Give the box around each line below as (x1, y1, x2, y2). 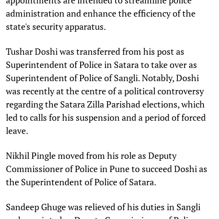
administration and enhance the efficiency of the (6, 7, 196, 19)
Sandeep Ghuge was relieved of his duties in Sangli (6, 200, 200, 213)
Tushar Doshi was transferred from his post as (6, 45, 184, 57)
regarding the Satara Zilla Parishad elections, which (6, 98, 205, 110)
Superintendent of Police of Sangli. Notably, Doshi (6, 71, 199, 84)
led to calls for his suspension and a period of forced (6, 111, 206, 123)
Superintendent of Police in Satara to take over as (6, 58, 197, 70)
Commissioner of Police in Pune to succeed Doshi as (6, 162, 207, 175)
